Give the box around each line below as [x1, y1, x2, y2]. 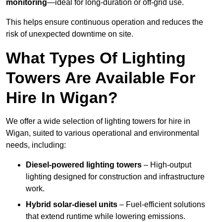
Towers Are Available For [6, 69, 195, 87]
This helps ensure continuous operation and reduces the [6, 18, 203, 27]
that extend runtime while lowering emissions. [26, 212, 185, 221]
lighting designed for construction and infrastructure [26, 172, 205, 181]
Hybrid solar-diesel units [26, 200, 117, 209]
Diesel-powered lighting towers [26, 161, 142, 169]
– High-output [142, 161, 191, 169]
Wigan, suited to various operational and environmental [6, 129, 199, 138]
